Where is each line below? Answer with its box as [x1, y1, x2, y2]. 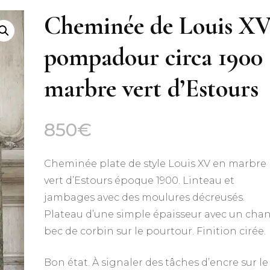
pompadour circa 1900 [44, 42, 263, 72]
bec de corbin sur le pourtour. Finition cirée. [44, 225, 266, 237]
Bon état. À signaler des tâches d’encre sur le [44, 257, 269, 268]
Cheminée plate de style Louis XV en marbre [44, 158, 267, 169]
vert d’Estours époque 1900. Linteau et [44, 175, 235, 186]
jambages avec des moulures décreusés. [44, 192, 245, 203]
